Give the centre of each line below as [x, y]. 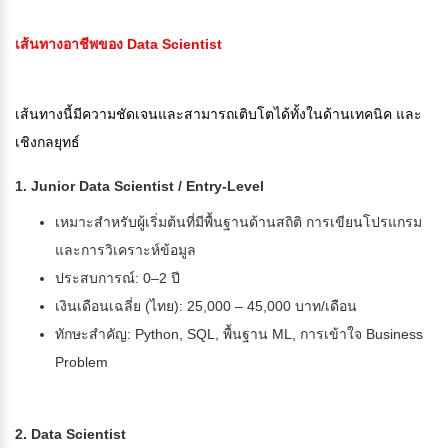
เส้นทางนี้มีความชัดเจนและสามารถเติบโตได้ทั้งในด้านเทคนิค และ [218, 114]
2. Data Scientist [70, 434]
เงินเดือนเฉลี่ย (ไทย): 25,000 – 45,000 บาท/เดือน [206, 306]
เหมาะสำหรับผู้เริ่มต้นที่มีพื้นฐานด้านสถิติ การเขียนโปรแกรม [238, 222]
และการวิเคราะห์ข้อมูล [125, 250]
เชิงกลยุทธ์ [47, 142]
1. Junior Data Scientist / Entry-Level [139, 186]
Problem [81, 362]
